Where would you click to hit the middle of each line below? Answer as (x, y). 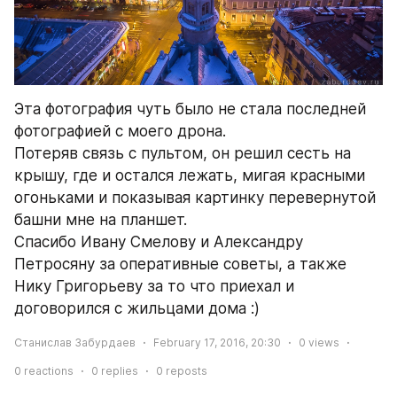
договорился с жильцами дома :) (137, 309)
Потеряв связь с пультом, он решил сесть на (183, 154)
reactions (47, 371)
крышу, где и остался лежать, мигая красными (190, 176)
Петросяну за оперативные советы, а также (180, 265)
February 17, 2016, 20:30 (217, 343)
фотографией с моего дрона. (120, 132)
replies (118, 371)
